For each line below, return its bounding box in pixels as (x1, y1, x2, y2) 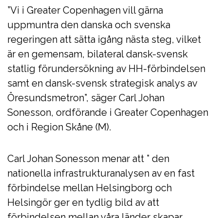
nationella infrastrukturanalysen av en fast (7, 167, 195, 179)
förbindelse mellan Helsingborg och (7, 182, 172, 194)
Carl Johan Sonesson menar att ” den (7, 153, 169, 164)
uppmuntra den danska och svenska (7, 19, 170, 31)
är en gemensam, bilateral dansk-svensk (7, 48, 188, 60)
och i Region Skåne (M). (7, 121, 111, 133)
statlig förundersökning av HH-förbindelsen (7, 63, 205, 74)
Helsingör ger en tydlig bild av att (7, 197, 159, 208)
